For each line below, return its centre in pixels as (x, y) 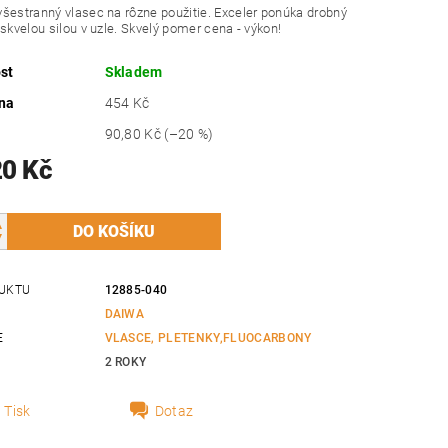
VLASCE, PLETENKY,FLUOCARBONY (208, 338)
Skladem (133, 72)
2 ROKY (125, 362)
